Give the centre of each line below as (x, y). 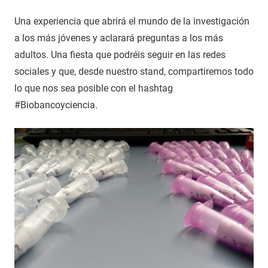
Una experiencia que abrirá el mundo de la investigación (132, 21)
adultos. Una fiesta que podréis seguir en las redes (120, 54)
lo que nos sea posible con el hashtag (94, 88)
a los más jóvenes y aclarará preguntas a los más (119, 38)
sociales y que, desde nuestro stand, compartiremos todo (134, 71)
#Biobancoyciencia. (56, 105)
